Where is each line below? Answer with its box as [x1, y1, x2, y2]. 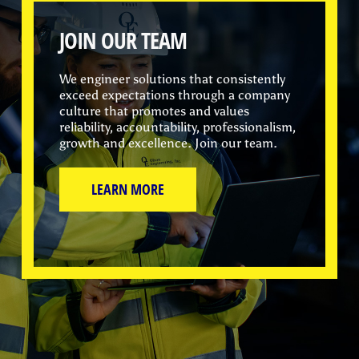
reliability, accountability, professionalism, [59, 119, 296, 135]
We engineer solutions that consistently [59, 71, 286, 87]
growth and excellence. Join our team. [59, 135, 278, 151]
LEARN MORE [91, 179, 165, 199]
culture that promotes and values [59, 103, 250, 119]
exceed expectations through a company [59, 87, 291, 103]
